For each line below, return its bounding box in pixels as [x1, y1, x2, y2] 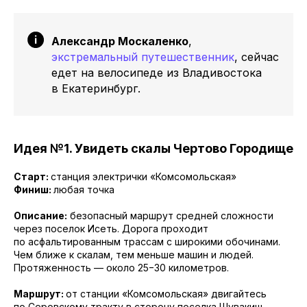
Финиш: [14, 183, 53, 195]
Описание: [14, 209, 67, 221]
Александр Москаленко [51, 34, 188, 48]
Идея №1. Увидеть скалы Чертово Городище [14, 140, 293, 156]
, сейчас [234, 49, 279, 64]
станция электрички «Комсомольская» [51, 170, 236, 182]
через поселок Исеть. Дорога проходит [14, 222, 208, 234]
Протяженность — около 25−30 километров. [14, 261, 229, 273]
